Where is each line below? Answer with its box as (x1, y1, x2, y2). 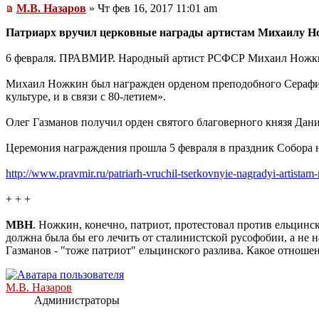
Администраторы (34, 294, 120, 307)
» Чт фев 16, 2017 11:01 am (86, 2, 217, 15)
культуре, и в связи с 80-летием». (6, 90, 166, 103)
